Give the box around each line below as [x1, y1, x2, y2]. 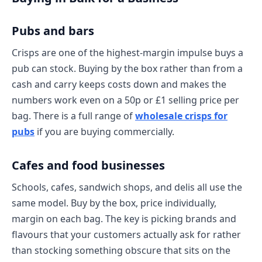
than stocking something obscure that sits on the [12, 243, 230, 257]
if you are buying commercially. [35, 125, 174, 138]
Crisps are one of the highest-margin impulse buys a [12, 46, 243, 59]
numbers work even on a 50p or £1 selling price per [12, 93, 239, 106]
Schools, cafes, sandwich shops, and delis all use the [12, 180, 242, 194]
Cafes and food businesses [12, 157, 165, 173]
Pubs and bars [12, 22, 94, 39]
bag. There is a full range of [12, 109, 135, 122]
